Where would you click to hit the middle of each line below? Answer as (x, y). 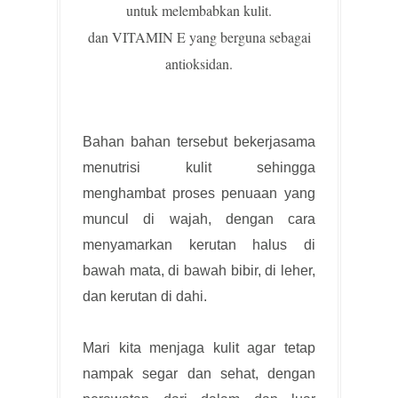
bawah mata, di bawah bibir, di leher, (199, 270)
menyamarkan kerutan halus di (199, 244)
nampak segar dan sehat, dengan (199, 373)
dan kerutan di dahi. (147, 296)
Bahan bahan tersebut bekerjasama (199, 141)
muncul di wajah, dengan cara (199, 219)
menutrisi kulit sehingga (199, 167)
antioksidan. (199, 63)
